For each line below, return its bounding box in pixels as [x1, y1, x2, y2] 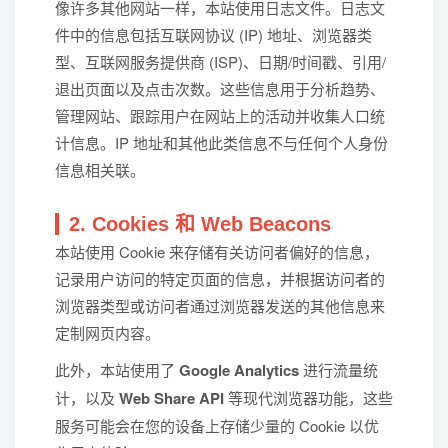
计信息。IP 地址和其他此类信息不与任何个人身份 [55, 132, 388, 153]
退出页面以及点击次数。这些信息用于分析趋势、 [55, 78, 385, 99]
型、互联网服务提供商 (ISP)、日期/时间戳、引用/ [55, 51, 386, 72]
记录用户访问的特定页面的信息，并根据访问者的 [55, 268, 385, 289]
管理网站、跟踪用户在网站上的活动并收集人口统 [55, 105, 385, 126]
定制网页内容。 [55, 322, 160, 343]
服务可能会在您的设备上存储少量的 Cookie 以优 [55, 415, 379, 436]
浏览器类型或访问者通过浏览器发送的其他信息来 [55, 295, 385, 316]
